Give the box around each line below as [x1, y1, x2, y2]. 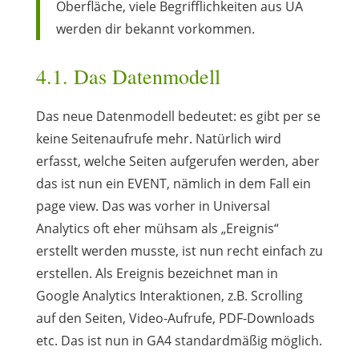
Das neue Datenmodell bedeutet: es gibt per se [35, 107, 321, 125]
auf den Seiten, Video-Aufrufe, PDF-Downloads [35, 309, 315, 327]
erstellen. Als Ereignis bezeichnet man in [35, 264, 278, 282]
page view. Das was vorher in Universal [35, 196, 270, 215]
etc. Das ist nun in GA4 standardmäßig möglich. [35, 331, 322, 349]
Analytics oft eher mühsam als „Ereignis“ [35, 219, 279, 237]
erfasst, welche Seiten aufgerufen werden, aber [35, 151, 320, 170]
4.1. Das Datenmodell [35, 62, 220, 90]
